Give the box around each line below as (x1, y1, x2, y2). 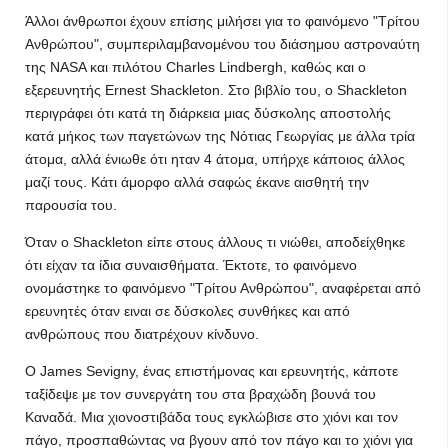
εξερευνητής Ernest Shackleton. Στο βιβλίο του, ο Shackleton (25, 82, 407, 98)
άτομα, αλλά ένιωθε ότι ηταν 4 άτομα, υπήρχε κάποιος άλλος (25, 151, 405, 167)
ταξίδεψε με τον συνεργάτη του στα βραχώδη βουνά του (25, 386, 376, 402)
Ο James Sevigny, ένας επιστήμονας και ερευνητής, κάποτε (25, 363, 398, 379)
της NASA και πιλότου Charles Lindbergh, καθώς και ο (25, 59, 366, 75)
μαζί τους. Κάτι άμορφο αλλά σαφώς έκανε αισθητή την (25, 174, 369, 190)
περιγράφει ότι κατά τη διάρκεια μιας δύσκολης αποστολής (25, 105, 391, 121)
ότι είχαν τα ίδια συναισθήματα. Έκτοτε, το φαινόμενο (25, 257, 357, 273)
